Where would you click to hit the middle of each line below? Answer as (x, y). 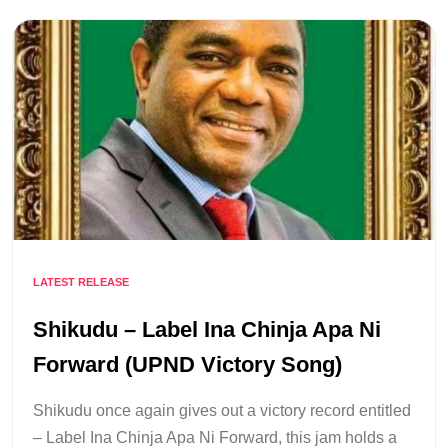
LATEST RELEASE (81, 282)
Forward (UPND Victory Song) (187, 365)
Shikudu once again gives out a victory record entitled (222, 411)
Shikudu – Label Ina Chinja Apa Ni (207, 330)
